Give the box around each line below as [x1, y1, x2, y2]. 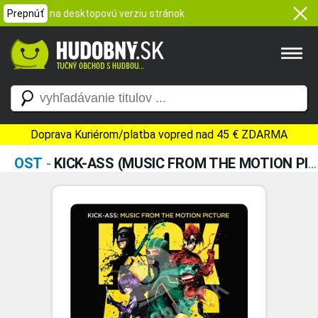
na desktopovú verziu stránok [50, 8, 185, 19]
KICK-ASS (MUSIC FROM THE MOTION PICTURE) [54, 155, 309, 172]
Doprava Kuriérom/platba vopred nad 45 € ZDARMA [31, 128, 287, 141]
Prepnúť [7, 8, 44, 19]
